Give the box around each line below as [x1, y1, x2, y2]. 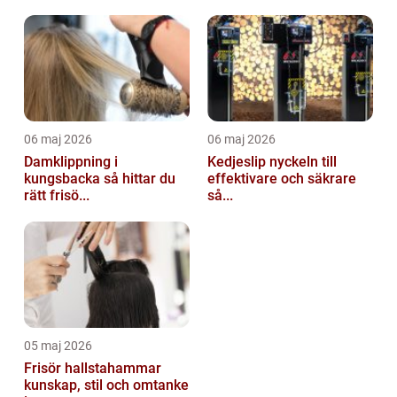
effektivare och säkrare [207, 170, 356, 188]
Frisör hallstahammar [24, 360, 161, 378]
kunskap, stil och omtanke [24, 377, 189, 394]
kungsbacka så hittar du [24, 170, 104, 188]
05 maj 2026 [24, 339, 92, 354]
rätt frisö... [24, 187, 90, 205]
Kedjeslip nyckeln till [207, 153, 269, 171]
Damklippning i [24, 153, 118, 171]
